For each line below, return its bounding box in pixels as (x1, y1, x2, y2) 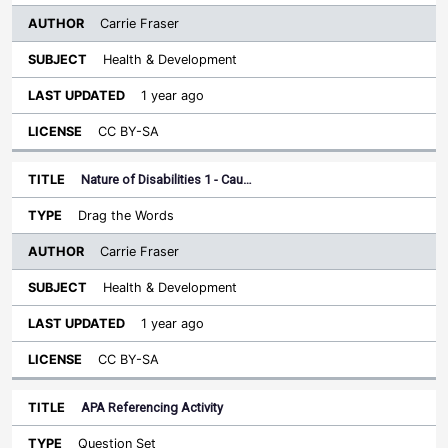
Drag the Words (78, 208, 174, 223)
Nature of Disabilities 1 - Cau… (81, 172, 252, 187)
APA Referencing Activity (81, 400, 223, 415)
